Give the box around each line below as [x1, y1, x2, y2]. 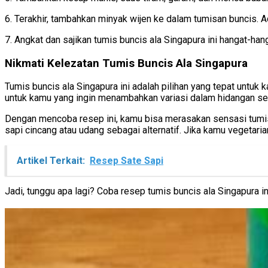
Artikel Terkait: [17, 155, 85, 167]
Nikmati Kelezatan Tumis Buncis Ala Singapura [5, 56, 248, 70]
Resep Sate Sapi [90, 155, 163, 167]
